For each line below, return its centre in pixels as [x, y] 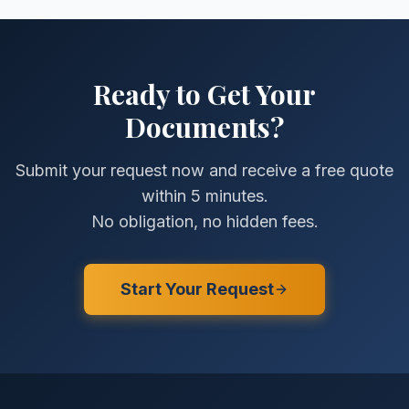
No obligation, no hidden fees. [204, 221]
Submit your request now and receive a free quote [204, 170]
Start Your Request [197, 289]
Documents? [204, 127]
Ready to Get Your [204, 94]
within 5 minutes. [204, 196]
